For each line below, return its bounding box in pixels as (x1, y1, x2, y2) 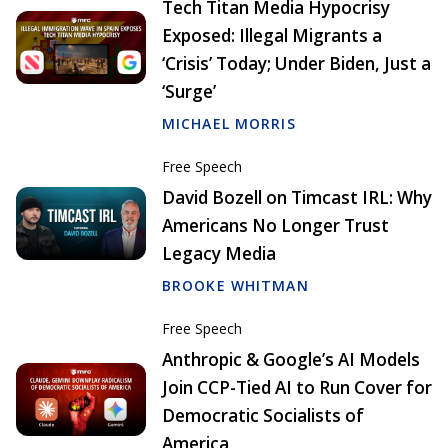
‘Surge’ (162, 80, 216, 104)
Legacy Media (162, 242, 276, 266)
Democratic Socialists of (162, 404, 364, 428)
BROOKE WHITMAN (162, 276, 309, 296)
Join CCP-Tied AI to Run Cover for (162, 376, 432, 400)
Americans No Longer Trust (162, 214, 389, 238)
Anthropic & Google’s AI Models (162, 348, 420, 372)
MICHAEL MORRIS (162, 114, 296, 134)
